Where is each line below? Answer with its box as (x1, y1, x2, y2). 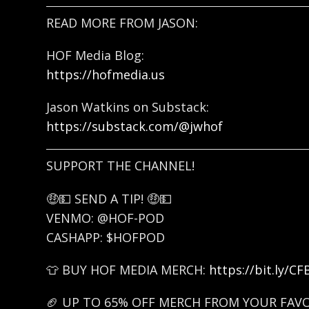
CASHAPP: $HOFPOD (46, 228, 166, 246)
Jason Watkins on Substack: (46, 99, 210, 116)
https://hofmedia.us (46, 66, 166, 83)
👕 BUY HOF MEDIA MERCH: (46, 261, 210, 278)
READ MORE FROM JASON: (46, 14, 199, 31)
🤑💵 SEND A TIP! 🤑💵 (46, 190, 172, 207)
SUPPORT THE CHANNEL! (46, 157, 195, 175)
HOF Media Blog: (46, 47, 145, 64)
